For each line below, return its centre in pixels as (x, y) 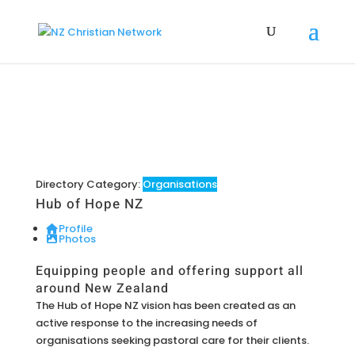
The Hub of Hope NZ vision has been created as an (165, 305)
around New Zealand (102, 288)
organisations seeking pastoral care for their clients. (172, 340)
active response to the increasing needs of (146, 323)
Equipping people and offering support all (169, 271)
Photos (78, 239)
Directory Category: (89, 184)
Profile (76, 229)
